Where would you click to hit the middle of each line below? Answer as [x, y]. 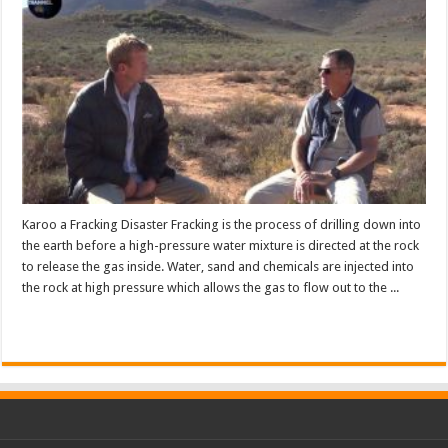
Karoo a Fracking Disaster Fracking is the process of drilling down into [222, 224]
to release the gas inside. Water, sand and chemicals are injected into [218, 266]
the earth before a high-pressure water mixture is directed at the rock [221, 245]
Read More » [65, 322]
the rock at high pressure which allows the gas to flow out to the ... [211, 287]
